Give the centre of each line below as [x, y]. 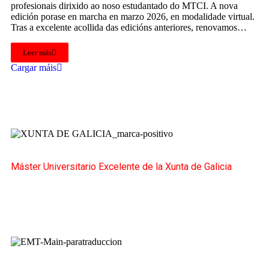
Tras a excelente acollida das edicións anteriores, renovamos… [129, 28]
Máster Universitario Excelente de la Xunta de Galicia [121, 166]
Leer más [37, 53]
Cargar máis [34, 68]
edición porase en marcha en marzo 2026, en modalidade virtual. [133, 17]
